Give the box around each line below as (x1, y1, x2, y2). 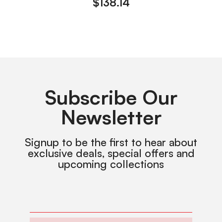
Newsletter (60, 105, 162, 130)
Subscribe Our (45, 85, 177, 110)
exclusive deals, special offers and (27, 146, 195, 160)
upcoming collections (58, 157, 164, 171)
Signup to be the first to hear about (25, 135, 197, 149)
